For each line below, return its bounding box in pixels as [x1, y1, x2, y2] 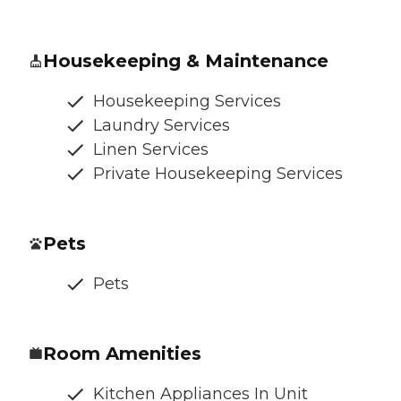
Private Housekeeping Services [93, 163, 343, 183]
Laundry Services [93, 115, 230, 135]
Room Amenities [43, 342, 201, 364]
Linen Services [93, 139, 209, 159]
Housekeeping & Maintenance [43, 49, 328, 72]
